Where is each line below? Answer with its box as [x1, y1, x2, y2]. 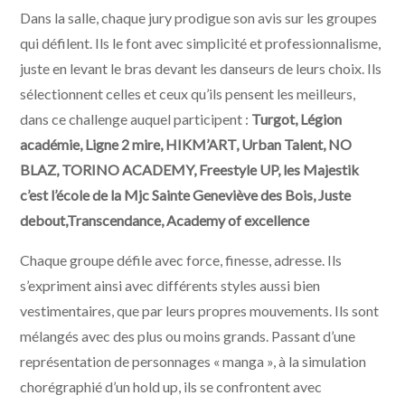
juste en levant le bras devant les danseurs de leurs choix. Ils [20, 60, 382, 77]
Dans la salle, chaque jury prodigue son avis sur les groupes [20, 9, 378, 26]
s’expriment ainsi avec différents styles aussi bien [20, 277, 321, 294]
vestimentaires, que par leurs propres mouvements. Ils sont [20, 302, 380, 319]
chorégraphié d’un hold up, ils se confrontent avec [20, 378, 323, 395]
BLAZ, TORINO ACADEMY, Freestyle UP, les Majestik [20, 161, 360, 178]
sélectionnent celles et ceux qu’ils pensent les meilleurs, [20, 85, 356, 102]
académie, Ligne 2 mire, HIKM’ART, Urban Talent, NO [20, 136, 353, 153]
